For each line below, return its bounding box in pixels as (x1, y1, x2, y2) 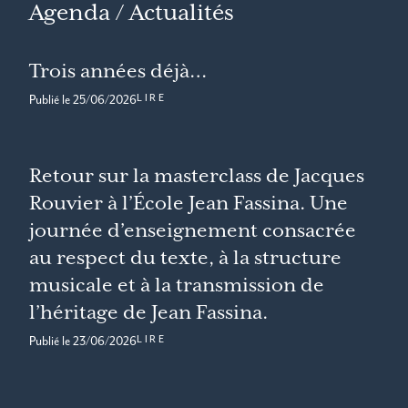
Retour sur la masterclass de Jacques (29, 165, 364, 188)
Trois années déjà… (29, 60, 207, 83)
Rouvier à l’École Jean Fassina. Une (29, 192, 348, 215)
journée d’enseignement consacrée (29, 219, 356, 242)
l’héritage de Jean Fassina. (29, 301, 268, 324)
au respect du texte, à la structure (29, 247, 342, 270)
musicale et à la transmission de (29, 274, 324, 297)
